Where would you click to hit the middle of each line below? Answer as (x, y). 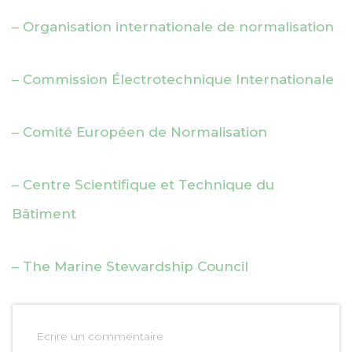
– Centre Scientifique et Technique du (143, 184)
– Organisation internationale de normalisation (173, 26)
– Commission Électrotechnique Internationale (173, 79)
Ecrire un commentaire (100, 336)
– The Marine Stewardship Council (130, 266)
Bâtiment (44, 213)
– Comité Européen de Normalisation (139, 132)
